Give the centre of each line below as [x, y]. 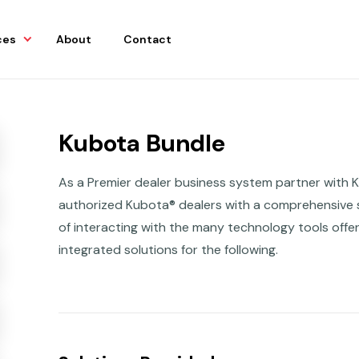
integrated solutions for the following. [168, 250]
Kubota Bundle [142, 143]
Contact [147, 39]
